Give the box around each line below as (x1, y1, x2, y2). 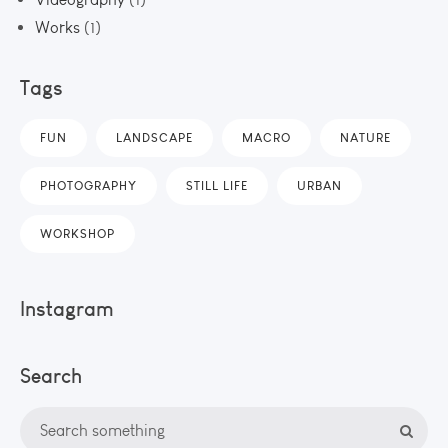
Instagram (20, 295, 114, 321)
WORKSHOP (40, 225, 115, 241)
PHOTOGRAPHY (40, 177, 137, 193)
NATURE (340, 129, 391, 145)
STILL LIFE (186, 177, 248, 193)
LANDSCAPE (116, 129, 193, 145)
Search (20, 362, 82, 388)
